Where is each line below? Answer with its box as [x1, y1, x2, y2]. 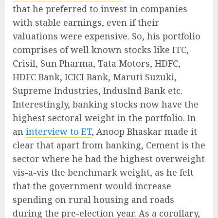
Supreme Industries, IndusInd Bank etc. [13, 84, 182, 96]
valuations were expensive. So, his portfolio [13, 30, 200, 42]
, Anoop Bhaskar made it [91, 125, 197, 137]
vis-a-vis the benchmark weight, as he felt [13, 166, 194, 178]
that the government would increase [13, 180, 171, 192]
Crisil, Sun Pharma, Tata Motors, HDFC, [13, 57, 181, 69]
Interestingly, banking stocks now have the [13, 98, 199, 110]
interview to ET [26, 125, 91, 137]
